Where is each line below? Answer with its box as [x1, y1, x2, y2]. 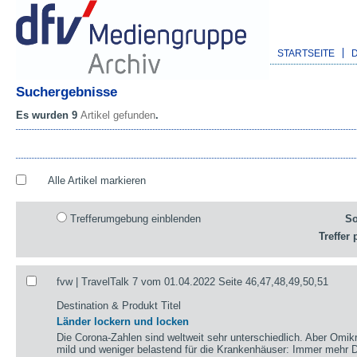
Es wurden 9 [16, 109, 80, 121]
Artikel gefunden [80, 109, 155, 121]
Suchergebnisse [16, 84, 117, 100]
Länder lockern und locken [57, 315, 190, 328]
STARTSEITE [277, 48, 335, 58]
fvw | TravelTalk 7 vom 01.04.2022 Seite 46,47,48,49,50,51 [57, 275, 329, 288]
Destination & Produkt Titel [57, 299, 182, 312]
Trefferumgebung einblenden [70, 212, 202, 225]
